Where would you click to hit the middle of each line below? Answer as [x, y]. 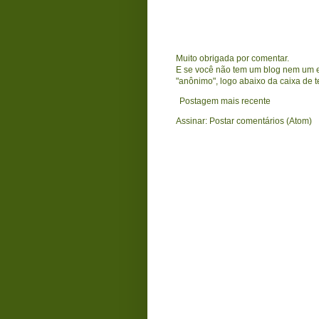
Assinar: [193, 121]
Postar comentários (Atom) [261, 121]
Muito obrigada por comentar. [232, 58]
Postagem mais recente [225, 101]
